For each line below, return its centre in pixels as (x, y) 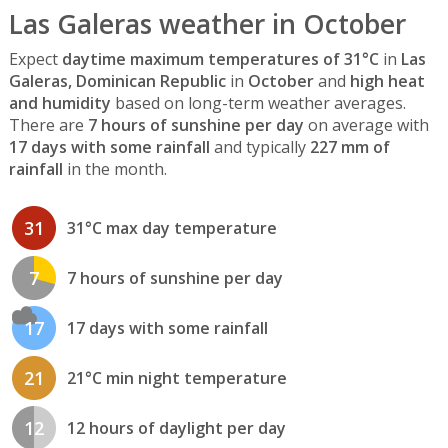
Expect (35, 59)
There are (48, 125)
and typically (259, 147)
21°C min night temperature (176, 377)
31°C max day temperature (171, 227)
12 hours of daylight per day (176, 427)
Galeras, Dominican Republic (117, 81)
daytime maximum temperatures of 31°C (220, 59)
